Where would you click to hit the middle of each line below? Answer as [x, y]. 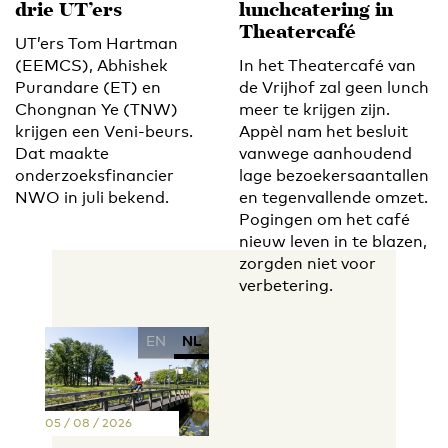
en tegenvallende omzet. [333, 197]
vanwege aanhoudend [325, 153]
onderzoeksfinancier [94, 175]
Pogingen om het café [324, 219]
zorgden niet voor [307, 263]
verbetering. [286, 285]
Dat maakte [62, 153]
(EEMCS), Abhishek [91, 65]
